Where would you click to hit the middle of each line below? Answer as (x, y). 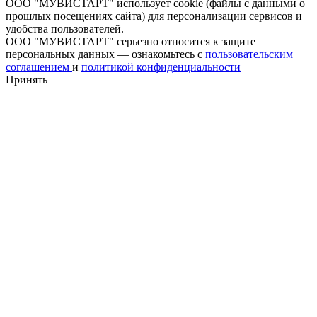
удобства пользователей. (65, 28)
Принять (27, 79)
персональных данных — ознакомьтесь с (105, 54)
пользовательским (249, 54)
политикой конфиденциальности (161, 67)
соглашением (39, 67)
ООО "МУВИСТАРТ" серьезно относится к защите (131, 41)
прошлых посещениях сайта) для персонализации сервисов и (154, 16)
